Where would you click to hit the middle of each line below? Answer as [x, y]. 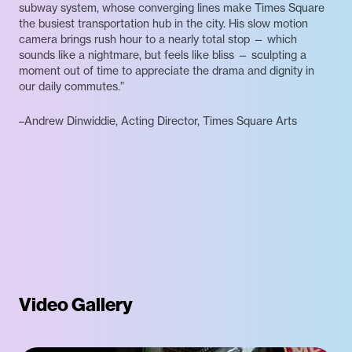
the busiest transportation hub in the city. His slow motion [163, 24]
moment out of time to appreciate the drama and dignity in [167, 71]
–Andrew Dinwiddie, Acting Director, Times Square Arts [158, 121]
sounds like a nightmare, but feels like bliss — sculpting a [163, 55]
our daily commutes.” [71, 86]
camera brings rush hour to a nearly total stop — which [158, 39]
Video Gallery [76, 304]
